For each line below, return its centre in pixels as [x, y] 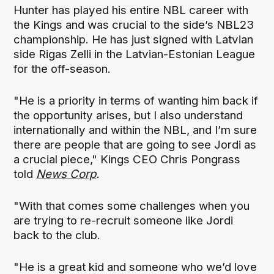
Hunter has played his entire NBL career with [131, 10]
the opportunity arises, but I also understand [128, 115]
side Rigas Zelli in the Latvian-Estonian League [135, 54]
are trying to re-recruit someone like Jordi [124, 220]
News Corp [66, 174]
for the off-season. [62, 68]
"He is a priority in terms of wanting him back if [136, 100]
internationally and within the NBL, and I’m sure [135, 130]
